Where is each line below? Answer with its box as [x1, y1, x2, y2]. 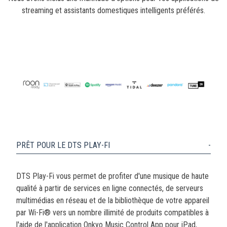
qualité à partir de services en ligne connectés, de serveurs [16, 183, 203, 194]
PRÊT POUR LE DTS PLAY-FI [16, 140, 110, 150]
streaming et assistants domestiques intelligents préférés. [22, 5, 205, 15]
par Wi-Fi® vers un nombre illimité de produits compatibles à [16, 208, 209, 218]
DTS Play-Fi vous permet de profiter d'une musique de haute [16, 171, 209, 181]
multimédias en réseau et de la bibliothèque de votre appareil [16, 196, 209, 206]
